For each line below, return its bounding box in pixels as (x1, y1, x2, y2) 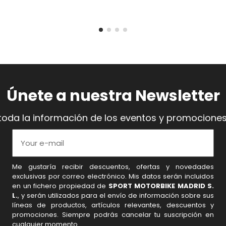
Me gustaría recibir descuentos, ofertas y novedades (12, 162, 214, 172)
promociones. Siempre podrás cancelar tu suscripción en (12, 210, 214, 220)
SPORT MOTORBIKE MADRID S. (108, 181, 214, 191)
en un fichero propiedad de (12, 181, 108, 191)
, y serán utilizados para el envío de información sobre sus (18, 191, 214, 201)
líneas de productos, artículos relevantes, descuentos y (12, 200, 214, 210)
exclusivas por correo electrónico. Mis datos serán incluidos (12, 172, 214, 182)
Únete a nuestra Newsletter (6, 85, 220, 107)
